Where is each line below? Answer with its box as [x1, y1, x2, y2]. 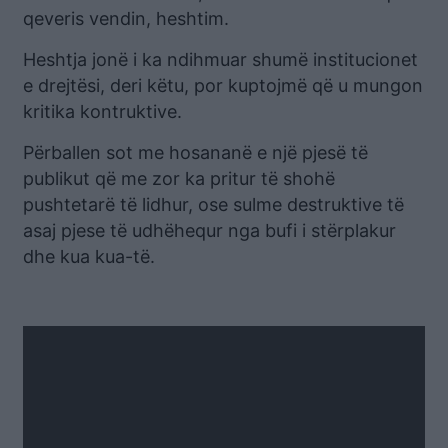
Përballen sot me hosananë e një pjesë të [23, 141, 368, 163]
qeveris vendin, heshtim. [23, 7, 229, 29]
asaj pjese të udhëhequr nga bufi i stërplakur [23, 219, 396, 241]
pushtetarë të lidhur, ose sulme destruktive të [23, 193, 404, 215]
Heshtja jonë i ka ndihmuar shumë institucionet [23, 48, 418, 70]
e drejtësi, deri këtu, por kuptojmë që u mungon [23, 74, 423, 96]
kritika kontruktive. [23, 100, 182, 122]
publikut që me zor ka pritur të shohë [23, 167, 335, 189]
